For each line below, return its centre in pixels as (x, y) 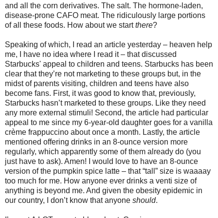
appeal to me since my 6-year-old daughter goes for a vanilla (109, 122)
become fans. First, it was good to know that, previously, (100, 93)
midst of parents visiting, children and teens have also (97, 83)
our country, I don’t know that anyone (69, 200)
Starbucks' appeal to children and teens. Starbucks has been (109, 64)
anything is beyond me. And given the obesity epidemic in (104, 190)
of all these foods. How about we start (70, 25)
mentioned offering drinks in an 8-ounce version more (96, 142)
